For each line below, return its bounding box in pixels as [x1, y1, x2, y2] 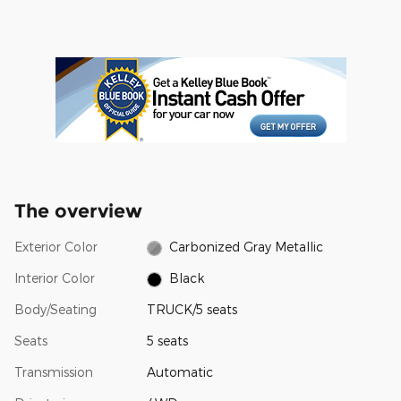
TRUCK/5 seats [146, 302, 237, 318]
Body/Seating [14, 302, 97, 318]
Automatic [146, 364, 213, 380]
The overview [14, 199, 142, 222]
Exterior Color [14, 238, 98, 254]
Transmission [14, 364, 93, 380]
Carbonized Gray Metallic [169, 238, 324, 254]
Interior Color [14, 270, 95, 286]
